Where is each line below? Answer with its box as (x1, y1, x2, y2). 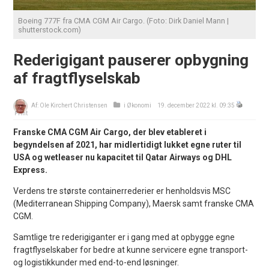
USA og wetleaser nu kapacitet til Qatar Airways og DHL (13, 152, 232, 162)
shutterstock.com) (18, 25, 82, 34)
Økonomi (127, 101, 152, 109)
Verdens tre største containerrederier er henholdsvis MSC (13, 186, 231, 196)
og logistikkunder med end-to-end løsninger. (13, 257, 180, 267)
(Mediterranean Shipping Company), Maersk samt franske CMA (13, 198, 255, 208)
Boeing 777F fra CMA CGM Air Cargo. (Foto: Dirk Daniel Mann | (18, 16, 229, 25)
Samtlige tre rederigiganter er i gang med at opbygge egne (13, 232, 235, 242)
